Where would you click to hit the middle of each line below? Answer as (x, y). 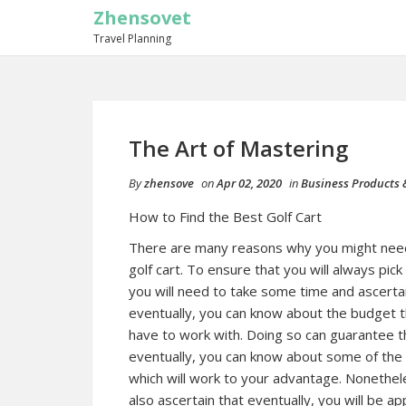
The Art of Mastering (238, 148)
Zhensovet (142, 18)
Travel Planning (132, 39)
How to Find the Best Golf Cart (225, 217)
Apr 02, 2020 (249, 183)
